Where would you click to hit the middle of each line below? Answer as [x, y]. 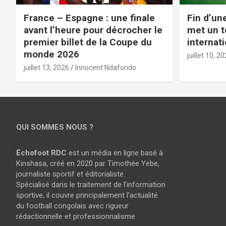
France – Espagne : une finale [89, 18]
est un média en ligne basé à [115, 153]
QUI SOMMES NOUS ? [55, 127]
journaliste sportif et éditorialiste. [71, 174]
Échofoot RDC [41, 153]
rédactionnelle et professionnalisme [76, 217]
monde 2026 [51, 54]
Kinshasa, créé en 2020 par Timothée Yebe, [88, 164]
